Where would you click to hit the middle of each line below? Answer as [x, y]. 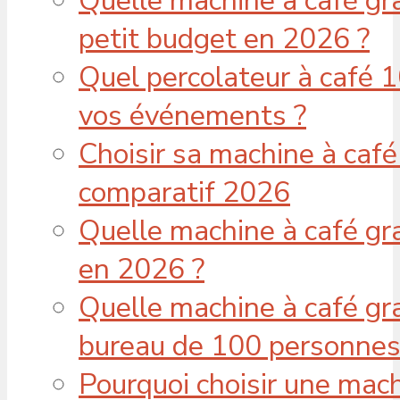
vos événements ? [192, 115]
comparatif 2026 [184, 192]
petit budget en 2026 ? [224, 38]
